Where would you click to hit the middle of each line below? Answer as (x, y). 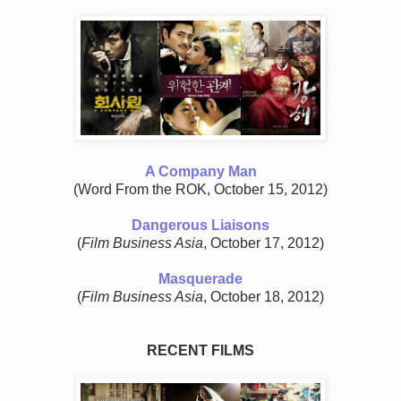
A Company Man (200, 172)
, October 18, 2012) (264, 297)
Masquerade (200, 279)
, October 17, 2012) (264, 243)
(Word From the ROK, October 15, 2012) (200, 190)
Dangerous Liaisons (200, 226)
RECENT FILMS (200, 351)
